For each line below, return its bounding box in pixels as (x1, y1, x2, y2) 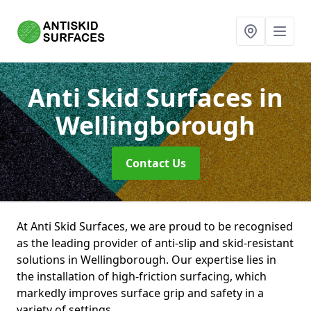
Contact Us (125, 155, 186, 171)
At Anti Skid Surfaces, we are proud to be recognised (17, 219, 293, 234)
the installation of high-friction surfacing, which (17, 269, 267, 284)
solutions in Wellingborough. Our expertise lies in (17, 252, 276, 267)
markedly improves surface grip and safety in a (17, 285, 264, 301)
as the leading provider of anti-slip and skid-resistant (17, 235, 294, 251)
